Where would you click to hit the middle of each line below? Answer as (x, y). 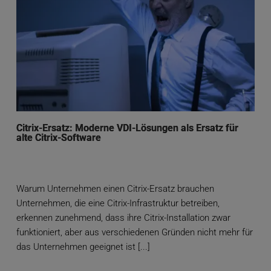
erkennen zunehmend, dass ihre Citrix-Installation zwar (123, 218)
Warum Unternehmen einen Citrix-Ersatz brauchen (115, 189)
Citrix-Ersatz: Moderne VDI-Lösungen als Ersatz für (127, 128)
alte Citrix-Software (58, 138)
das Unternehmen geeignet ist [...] (83, 247)
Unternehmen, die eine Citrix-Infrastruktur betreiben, (118, 204)
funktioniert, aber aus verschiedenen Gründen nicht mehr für (134, 233)
